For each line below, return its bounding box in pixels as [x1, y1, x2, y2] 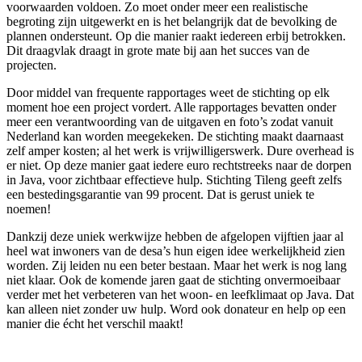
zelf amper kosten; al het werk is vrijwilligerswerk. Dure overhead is [6, 143, 354, 158]
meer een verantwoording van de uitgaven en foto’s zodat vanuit [6, 114, 333, 128]
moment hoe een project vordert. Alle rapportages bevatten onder [6, 99, 336, 114]
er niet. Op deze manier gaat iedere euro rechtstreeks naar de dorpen [6, 158, 351, 172]
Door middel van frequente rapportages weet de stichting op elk [6, 85, 330, 99]
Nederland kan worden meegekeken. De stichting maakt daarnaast [6, 128, 343, 143]
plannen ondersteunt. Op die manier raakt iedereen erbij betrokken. [6, 28, 346, 43]
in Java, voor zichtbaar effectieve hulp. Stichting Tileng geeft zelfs [6, 172, 342, 187]
